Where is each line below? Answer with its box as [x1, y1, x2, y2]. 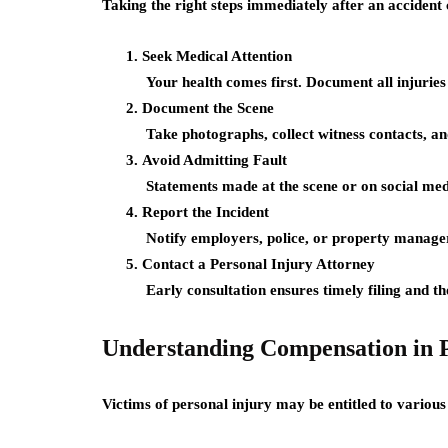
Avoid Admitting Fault [142, 152, 287, 168]
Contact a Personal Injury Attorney [142, 256, 375, 272]
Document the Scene [142, 100, 274, 116]
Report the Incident [142, 204, 269, 220]
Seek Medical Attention [142, 48, 292, 64]
